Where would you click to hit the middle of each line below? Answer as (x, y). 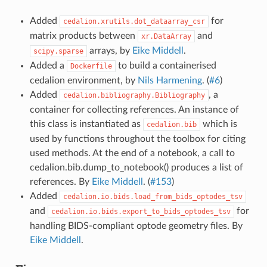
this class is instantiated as (86, 124)
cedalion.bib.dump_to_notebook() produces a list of (136, 167)
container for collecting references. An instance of (134, 109)
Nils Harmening (170, 80)
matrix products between (83, 35)
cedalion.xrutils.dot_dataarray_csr (134, 21)
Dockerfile (91, 66)
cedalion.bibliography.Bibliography (134, 95)
